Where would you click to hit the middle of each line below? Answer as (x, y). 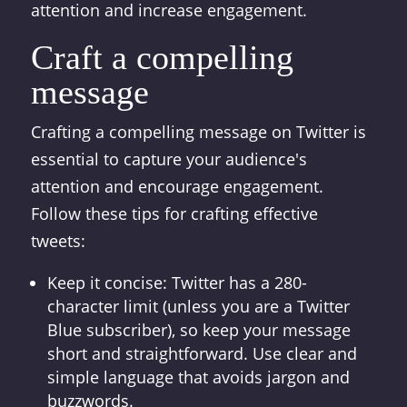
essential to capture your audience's (169, 159)
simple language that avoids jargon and (198, 377)
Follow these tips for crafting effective (174, 213)
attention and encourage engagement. (177, 186)
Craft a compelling (162, 57)
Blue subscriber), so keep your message (199, 330)
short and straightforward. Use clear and (202, 353)
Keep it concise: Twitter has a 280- (177, 283)
